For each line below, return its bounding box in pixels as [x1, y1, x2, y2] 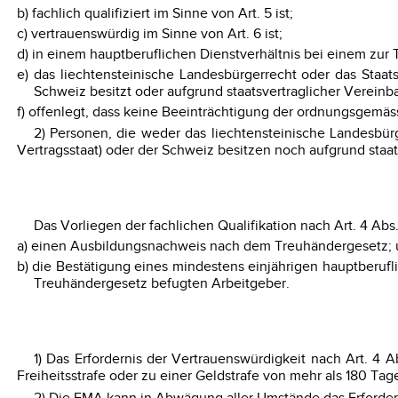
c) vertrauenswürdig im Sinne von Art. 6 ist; [16, 25, 283, 43]
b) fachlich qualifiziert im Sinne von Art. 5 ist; [16, 4, 293, 22]
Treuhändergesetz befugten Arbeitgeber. [33, 275, 290, 293]
